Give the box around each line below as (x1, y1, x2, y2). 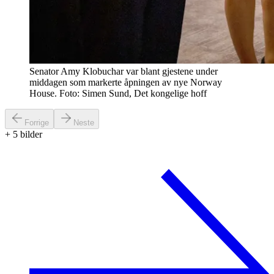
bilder (18, 129, 42, 140)
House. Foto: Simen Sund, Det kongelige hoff (29, 88, 207, 99)
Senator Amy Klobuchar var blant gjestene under (29, 66, 218, 77)
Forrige (24, 118, 49, 128)
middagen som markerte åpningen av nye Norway (29, 77, 222, 88)
